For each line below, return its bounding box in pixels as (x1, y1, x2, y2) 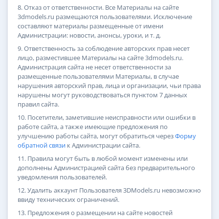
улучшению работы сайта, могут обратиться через (18, 131, 175, 141)
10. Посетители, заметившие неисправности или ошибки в (18, 113, 196, 122)
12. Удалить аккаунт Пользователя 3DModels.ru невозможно (18, 186, 201, 195)
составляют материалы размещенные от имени (18, 22, 163, 31)
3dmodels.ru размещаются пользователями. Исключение (18, 12, 192, 22)
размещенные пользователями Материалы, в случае (18, 72, 179, 81)
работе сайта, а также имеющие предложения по (18, 122, 168, 131)
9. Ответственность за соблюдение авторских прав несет (18, 44, 190, 53)
